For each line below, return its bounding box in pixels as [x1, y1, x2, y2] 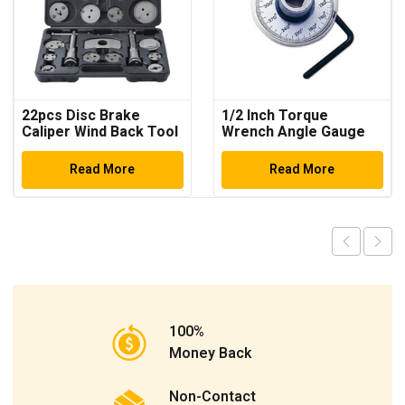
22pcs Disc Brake [22, 104, 140, 127]
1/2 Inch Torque [221, 104, 328, 127]
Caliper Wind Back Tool [22, 120, 178, 143]
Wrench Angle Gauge [221, 120, 365, 143]
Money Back [169, 342, 252, 364]
